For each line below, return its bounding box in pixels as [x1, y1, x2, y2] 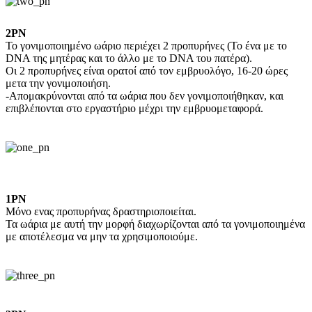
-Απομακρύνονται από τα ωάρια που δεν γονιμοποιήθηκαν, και [6, 90, 283, 102]
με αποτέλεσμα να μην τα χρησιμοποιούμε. [6, 231, 198, 242]
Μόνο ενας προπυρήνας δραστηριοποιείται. [6, 205, 196, 217]
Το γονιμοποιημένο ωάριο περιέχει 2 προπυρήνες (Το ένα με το [6, 40, 287, 52]
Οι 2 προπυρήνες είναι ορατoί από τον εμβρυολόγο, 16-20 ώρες [6, 65, 288, 77]
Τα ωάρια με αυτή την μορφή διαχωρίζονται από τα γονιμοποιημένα [6, 218, 305, 230]
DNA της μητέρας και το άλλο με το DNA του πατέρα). [6, 52, 252, 64]
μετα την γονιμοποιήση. [6, 77, 111, 89]
